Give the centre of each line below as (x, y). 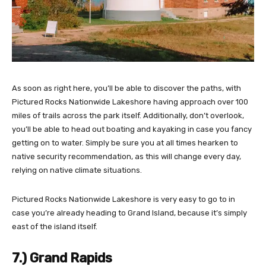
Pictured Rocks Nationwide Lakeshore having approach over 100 (130, 102)
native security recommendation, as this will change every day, (126, 156)
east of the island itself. (56, 227)
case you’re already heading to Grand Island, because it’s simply (129, 213)
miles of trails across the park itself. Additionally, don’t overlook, (128, 115)
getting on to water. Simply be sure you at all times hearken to (125, 143)
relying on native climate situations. (77, 170)
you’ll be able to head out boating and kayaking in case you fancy (132, 129)
